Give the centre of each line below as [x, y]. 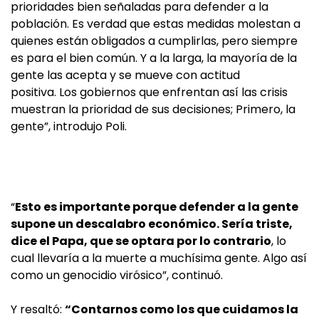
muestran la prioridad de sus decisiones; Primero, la [153, 110]
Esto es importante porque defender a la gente [157, 207]
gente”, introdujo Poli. [69, 127]
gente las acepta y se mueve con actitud [125, 75]
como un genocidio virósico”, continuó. [117, 276]
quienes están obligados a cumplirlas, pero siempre [154, 41]
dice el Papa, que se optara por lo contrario [141, 241]
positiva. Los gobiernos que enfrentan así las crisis [149, 93]
